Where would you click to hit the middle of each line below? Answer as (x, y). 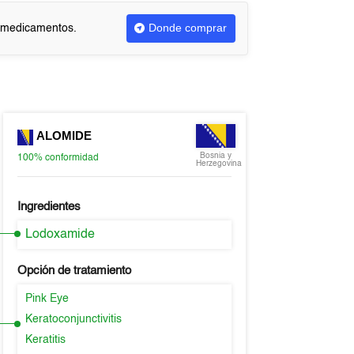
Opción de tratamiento (74, 271)
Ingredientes (49, 207)
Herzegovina (218, 164)
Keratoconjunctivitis (73, 319)
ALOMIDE (62, 136)
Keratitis (45, 340)
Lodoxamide (60, 235)
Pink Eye (47, 299)
